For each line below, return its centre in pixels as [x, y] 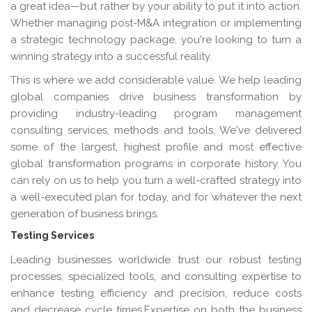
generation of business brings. [85, 213]
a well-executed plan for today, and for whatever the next [156, 197]
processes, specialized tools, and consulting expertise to [156, 276]
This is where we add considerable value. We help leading [156, 80]
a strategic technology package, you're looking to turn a [156, 39]
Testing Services [52, 235]
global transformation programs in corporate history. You [156, 163]
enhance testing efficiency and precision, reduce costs [156, 293]
